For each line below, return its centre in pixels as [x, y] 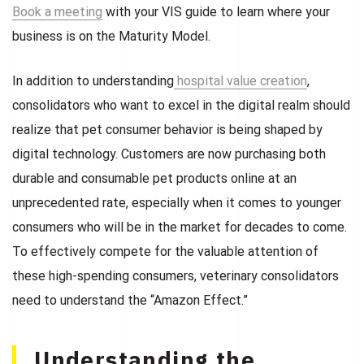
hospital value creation [242, 80]
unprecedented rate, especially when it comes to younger [177, 202]
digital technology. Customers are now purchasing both [169, 154]
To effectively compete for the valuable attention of [165, 251]
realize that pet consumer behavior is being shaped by [167, 129]
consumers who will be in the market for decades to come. [180, 227]
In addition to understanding [93, 80]
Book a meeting [57, 11]
